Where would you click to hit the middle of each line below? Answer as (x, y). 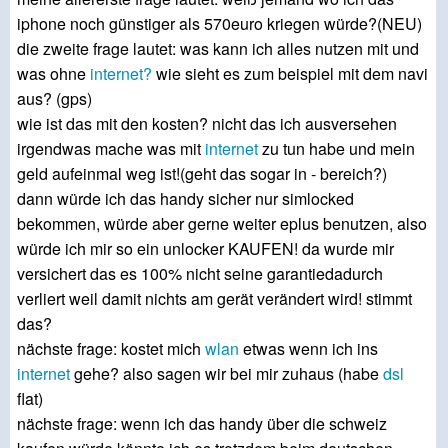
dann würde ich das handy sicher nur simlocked (185, 199)
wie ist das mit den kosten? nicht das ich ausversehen (207, 124)
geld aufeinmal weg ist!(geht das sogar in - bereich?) (202, 174)
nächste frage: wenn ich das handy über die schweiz (202, 424)
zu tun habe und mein (336, 149)
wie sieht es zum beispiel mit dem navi (290, 74)
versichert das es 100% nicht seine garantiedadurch (200, 274)
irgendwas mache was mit (111, 149)
